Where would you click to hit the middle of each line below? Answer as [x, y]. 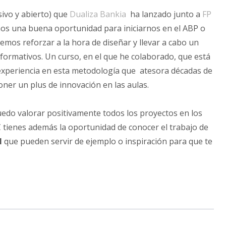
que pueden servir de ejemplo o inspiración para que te [107, 141]
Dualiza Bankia [98, 14]
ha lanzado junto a [164, 14]
